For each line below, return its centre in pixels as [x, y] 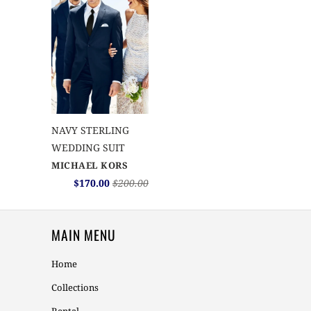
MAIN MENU [84, 235]
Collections [75, 287]
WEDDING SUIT [88, 147]
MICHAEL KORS [90, 165]
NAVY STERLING [90, 130]
